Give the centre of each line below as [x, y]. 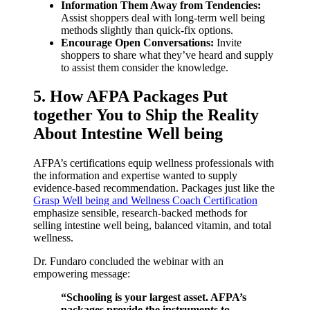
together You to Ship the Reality [146, 115]
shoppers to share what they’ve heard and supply [167, 55]
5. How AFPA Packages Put [130, 97]
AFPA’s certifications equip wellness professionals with [154, 163]
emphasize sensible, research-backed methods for [140, 213]
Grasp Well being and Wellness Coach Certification [145, 201]
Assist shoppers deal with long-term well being [163, 17]
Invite [228, 42]
